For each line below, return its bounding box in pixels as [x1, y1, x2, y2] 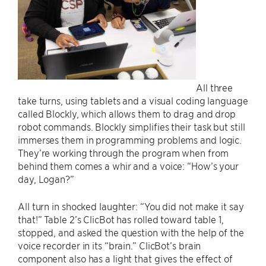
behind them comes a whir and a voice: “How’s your [18, 160, 239, 172]
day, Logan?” [18, 173, 74, 185]
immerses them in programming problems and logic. [18, 134, 242, 145]
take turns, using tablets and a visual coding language [18, 94, 248, 106]
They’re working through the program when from [18, 147, 229, 159]
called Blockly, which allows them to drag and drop [18, 107, 236, 119]
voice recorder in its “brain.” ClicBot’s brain [18, 239, 201, 251]
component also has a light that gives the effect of [18, 252, 233, 264]
